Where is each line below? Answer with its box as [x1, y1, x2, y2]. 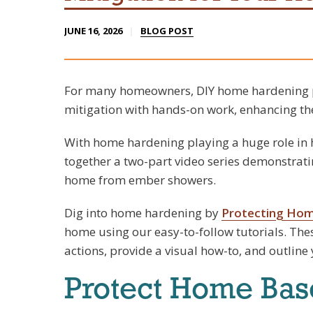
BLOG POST [140, 24, 194, 37]
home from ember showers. [64, 172, 216, 188]
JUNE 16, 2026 [64, 24, 122, 37]
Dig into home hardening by [64, 205, 221, 221]
